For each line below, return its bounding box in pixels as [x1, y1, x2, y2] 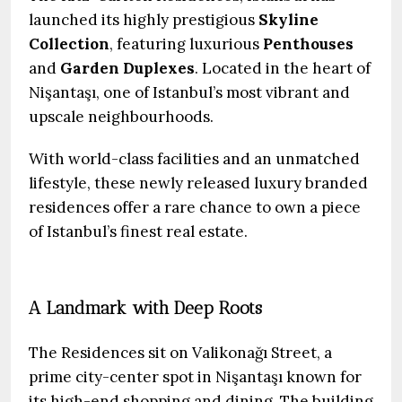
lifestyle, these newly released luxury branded [29, 173, 368, 193]
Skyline [258, 10, 319, 30]
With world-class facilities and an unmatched [29, 149, 360, 169]
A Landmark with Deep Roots [29, 297, 262, 319]
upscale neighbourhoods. [29, 107, 214, 127]
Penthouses [263, 34, 354, 54]
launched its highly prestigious [29, 10, 258, 30]
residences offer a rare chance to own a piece [29, 197, 361, 217]
